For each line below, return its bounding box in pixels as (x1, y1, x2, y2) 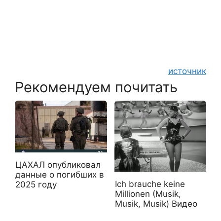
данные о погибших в (15, 170, 104, 180)
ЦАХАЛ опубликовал (15, 160, 101, 170)
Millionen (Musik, (114, 189, 181, 199)
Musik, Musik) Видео (114, 199, 197, 209)
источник (168, 66, 206, 76)
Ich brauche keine (114, 179, 185, 189)
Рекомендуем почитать (15, 78, 178, 96)
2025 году (15, 180, 57, 190)
